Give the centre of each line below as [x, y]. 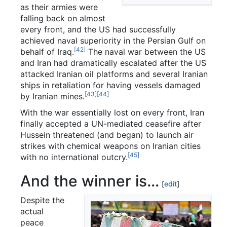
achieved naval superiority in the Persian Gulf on [113, 40]
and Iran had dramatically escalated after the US [113, 63]
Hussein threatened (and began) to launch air [107, 135]
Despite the [42, 200]
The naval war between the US [146, 51]
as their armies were [59, 7]
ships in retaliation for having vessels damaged [110, 85]
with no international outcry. [74, 157]
